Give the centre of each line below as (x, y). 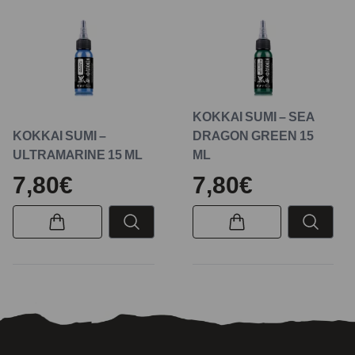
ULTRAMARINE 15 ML (78, 155)
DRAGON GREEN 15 (253, 136)
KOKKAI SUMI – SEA (253, 117)
